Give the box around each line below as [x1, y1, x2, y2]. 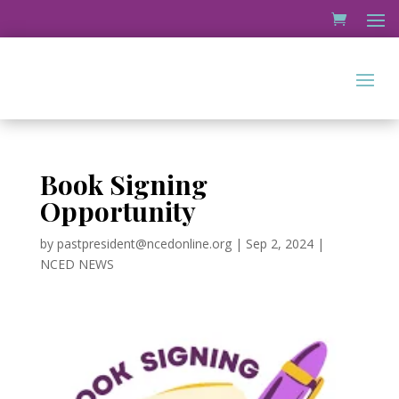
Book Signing [39, 167, 208, 202]
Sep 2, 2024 [245, 235, 313, 252]
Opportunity [39, 193, 196, 229]
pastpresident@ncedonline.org [56, 235, 232, 252]
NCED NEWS [39, 256, 114, 273]
